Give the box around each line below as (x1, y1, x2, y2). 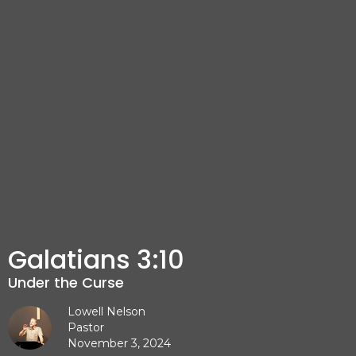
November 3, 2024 (68, 335, 171, 350)
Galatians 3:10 (8, 241, 184, 277)
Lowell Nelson (68, 304, 145, 319)
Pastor (68, 319, 104, 335)
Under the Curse (8, 272, 124, 292)
